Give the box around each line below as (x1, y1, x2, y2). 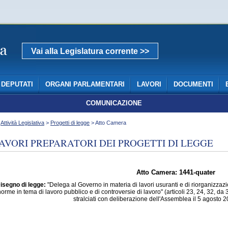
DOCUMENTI (173, 81, 213, 88)
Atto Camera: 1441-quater (136, 169, 215, 176)
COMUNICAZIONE (86, 100, 142, 107)
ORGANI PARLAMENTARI (45, 81, 125, 88)
